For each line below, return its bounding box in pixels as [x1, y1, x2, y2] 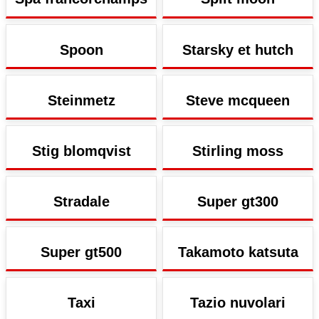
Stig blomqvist [31, 142, 131, 159]
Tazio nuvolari [190, 295, 286, 311]
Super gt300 [197, 194, 278, 210]
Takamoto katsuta [177, 244, 298, 261]
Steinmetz [47, 92, 115, 108]
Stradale [53, 194, 110, 210]
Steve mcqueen [186, 92, 290, 108]
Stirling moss [192, 142, 283, 159]
